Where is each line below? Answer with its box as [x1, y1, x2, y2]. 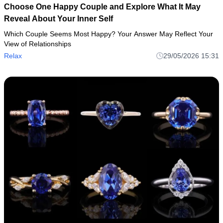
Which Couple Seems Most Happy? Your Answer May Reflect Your [4, 29, 213, 38]
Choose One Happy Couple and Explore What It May [4, 2, 201, 11]
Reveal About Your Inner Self [4, 14, 113, 23]
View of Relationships [4, 39, 71, 48]
